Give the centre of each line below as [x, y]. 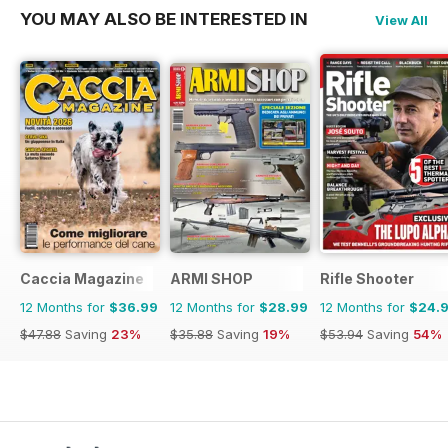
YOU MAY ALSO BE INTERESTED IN [164, 19]
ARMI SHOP [211, 278]
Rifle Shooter [367, 278]
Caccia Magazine [82, 278]
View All [401, 20]
